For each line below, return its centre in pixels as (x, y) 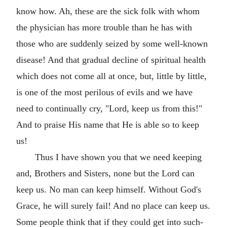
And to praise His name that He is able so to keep (108, 125)
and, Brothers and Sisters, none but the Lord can (105, 173)
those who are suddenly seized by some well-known (112, 44)
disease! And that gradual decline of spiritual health (111, 60)
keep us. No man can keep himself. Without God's (109, 190)
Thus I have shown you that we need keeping (118, 157)
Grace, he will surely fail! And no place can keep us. (113, 206)
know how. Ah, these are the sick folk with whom (108, 11)
